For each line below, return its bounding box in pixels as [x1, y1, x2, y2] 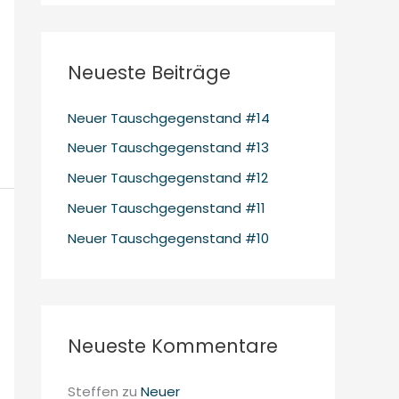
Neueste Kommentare [68, 332, 278, 359]
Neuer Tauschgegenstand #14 [68, 108, 270, 127]
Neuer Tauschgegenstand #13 [68, 138, 269, 158]
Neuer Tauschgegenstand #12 [68, 168, 268, 187]
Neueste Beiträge [68, 59, 231, 85]
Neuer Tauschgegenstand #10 [68, 228, 269, 248]
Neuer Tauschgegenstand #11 [68, 198, 265, 217]
